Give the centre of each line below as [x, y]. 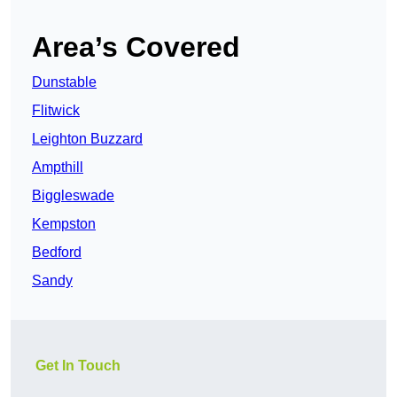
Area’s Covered [136, 47]
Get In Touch [78, 366]
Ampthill [58, 167]
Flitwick [56, 111]
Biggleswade [73, 196]
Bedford [57, 253]
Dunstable [64, 82]
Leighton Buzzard [87, 139]
